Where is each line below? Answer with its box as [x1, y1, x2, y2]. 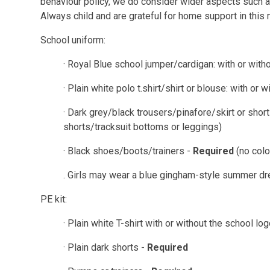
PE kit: [40, 193, 67, 205]
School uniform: [40, 34, 106, 46]
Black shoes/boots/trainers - [67, 145, 193, 157]
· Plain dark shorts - [63, 242, 147, 253]
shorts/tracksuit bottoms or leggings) [63, 121, 224, 133]
